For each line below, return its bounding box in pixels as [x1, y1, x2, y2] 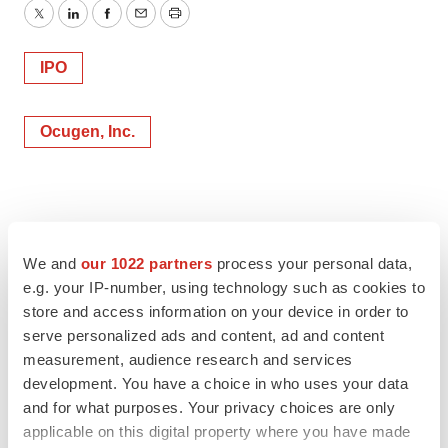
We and [23, 254, 81, 272]
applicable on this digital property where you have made [23, 422, 411, 440]
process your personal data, [212, 254, 412, 272]
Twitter [37, 16, 85, 34]
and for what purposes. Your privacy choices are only [23, 398, 395, 416]
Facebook [105, 16, 177, 34]
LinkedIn [71, 16, 133, 34]
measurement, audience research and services [23, 350, 353, 368]
